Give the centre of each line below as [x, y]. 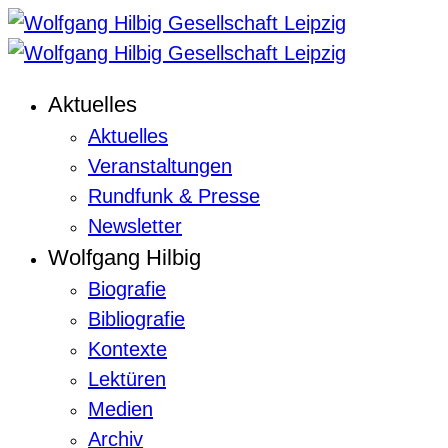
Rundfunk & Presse [174, 196]
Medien [120, 409]
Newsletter [135, 226]
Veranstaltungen [160, 166]
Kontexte [127, 349]
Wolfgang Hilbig [124, 257]
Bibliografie [136, 319]
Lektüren [127, 379]
